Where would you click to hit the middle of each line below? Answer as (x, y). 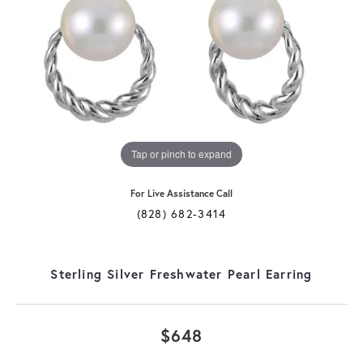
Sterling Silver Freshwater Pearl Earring (181, 273)
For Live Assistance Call (181, 193)
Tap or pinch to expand (181, 154)
